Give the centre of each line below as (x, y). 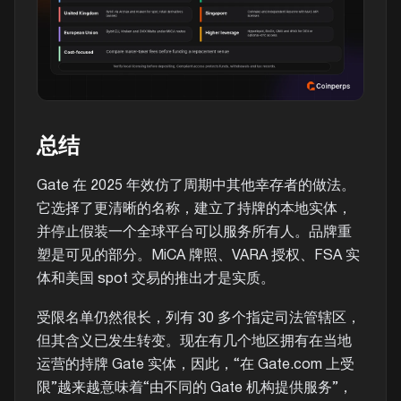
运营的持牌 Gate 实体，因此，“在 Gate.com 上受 (196, 366)
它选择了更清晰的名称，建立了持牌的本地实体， (194, 209)
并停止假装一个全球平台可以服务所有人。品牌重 (194, 232)
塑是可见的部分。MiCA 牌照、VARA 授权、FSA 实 (198, 256)
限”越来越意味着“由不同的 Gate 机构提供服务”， (195, 389)
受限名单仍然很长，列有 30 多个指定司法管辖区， (199, 319)
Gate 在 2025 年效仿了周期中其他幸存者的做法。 (196, 186)
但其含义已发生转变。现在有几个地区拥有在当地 (194, 342)
